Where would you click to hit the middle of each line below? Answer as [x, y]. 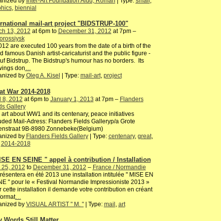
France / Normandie [119, 167]
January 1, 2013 [72, 99]
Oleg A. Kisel [43, 76]
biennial [25, 8]
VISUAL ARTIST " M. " [55, 204]
